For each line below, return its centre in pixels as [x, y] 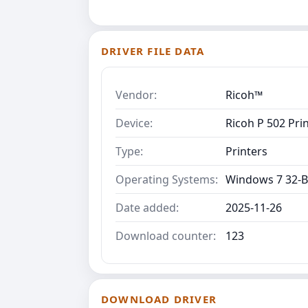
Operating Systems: [167, 179]
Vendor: [136, 95]
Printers [246, 151]
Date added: [147, 207]
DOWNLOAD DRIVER [159, 299]
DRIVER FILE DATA [153, 51]
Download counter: [166, 235]
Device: [134, 123]
